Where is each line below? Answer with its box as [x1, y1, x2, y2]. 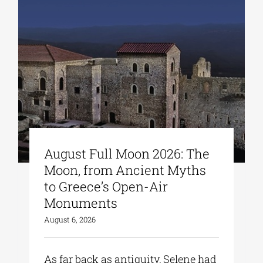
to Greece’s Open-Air [44, 178, 168, 195]
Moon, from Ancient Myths [44, 161, 207, 179]
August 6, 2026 [44, 214, 96, 225]
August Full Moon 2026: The [44, 145, 210, 163]
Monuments [44, 194, 118, 212]
